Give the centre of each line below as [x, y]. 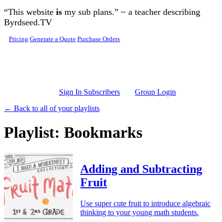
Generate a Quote [53, 39]
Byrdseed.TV [28, 22]
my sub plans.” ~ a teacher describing [131, 12]
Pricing [19, 39]
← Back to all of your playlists [52, 108]
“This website [30, 12]
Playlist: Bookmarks [73, 133]
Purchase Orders [99, 39]
